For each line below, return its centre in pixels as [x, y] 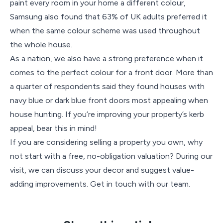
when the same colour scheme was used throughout [105, 31]
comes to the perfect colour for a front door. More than [111, 72]
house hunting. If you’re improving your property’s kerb [107, 114]
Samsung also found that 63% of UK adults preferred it [109, 17]
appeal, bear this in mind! [54, 128]
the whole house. [41, 45]
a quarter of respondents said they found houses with [107, 86]
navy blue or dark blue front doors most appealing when [109, 100]
